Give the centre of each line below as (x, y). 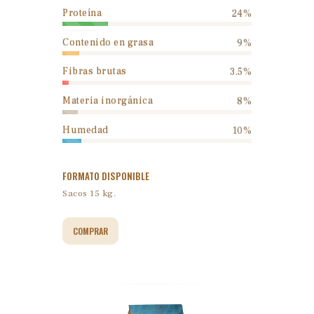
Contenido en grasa (108, 42)
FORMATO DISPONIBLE (106, 176)
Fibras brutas (95, 72)
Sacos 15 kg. (89, 194)
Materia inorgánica (108, 101)
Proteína (82, 13)
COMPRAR (90, 231)
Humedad (86, 130)
